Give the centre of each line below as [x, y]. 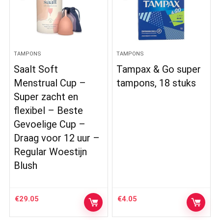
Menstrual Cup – [50, 83]
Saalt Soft [36, 69]
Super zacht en [46, 96]
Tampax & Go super [159, 69]
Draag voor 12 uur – [57, 138]
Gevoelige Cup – [50, 124]
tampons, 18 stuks [156, 83]
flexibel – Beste [49, 110]
